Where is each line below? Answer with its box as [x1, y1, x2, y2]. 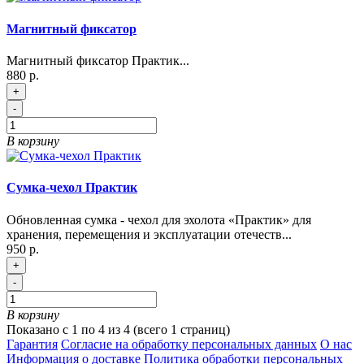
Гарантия [6, 336, 58, 351]
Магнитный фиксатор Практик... [6, 54, 189, 67]
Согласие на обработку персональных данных [61, 336, 317, 351]
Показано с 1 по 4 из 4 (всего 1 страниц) [6, 322, 230, 336]
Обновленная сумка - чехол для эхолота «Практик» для [6, 212, 311, 227]
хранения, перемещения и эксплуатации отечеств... [6, 227, 292, 241]
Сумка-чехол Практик [6, 180, 137, 195]
